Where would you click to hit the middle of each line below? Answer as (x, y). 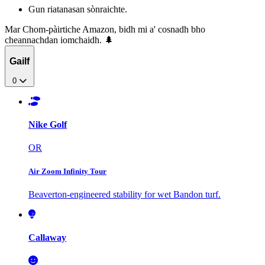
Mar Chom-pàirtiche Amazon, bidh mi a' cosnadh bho (105, 29)
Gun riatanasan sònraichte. (78, 9)
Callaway (47, 237)
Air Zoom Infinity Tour (67, 171)
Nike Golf (48, 125)
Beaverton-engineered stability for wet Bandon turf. (125, 194)
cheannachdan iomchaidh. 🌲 (59, 40)
